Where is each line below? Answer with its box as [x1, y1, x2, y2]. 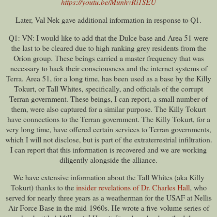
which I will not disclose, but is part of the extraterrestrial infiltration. [5, 134, 212, 144]
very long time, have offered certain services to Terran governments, [6, 124, 211, 134]
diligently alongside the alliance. [60, 154, 157, 165]
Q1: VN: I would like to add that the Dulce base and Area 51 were [9, 32, 208, 43]
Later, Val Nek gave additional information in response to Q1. [15, 14, 201, 25]
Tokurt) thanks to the [10, 182, 76, 193]
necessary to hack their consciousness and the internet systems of [10, 62, 207, 73]
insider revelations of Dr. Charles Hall [76, 182, 190, 193]
